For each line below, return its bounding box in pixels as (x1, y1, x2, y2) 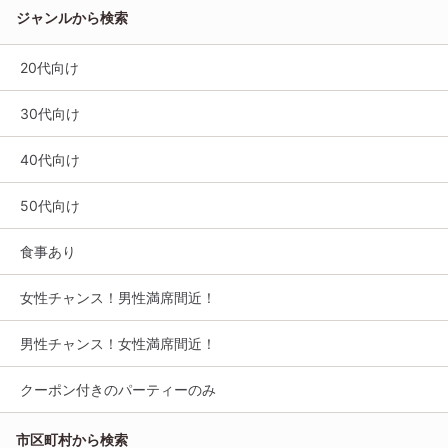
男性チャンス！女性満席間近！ (20, 334, 216, 352)
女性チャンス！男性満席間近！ (20, 288, 216, 306)
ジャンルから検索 (16, 8, 128, 26)
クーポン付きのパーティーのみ (20, 380, 216, 398)
